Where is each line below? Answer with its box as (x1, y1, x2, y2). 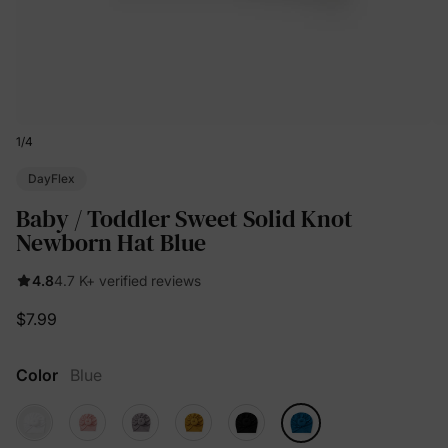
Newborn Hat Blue (16, 225, 206, 259)
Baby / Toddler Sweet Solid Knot (16, 201, 353, 235)
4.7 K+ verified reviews (54, 271, 201, 289)
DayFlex (28, 170, 75, 186)
